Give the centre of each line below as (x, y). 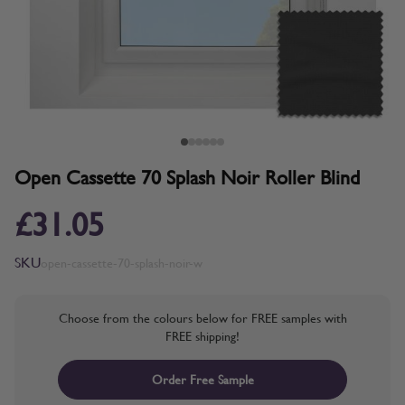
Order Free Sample (202, 380)
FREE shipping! (202, 336)
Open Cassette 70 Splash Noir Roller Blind (187, 178)
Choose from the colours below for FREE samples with (202, 318)
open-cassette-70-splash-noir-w (122, 262)
